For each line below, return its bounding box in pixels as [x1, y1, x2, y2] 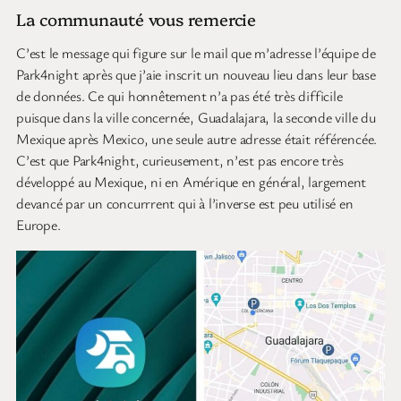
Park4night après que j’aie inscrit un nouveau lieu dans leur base [16, 64, 376, 85]
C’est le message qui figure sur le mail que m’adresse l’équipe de [16, 43, 376, 64]
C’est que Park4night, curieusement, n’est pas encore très [16, 150, 344, 171]
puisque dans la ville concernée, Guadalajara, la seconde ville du [16, 107, 376, 128]
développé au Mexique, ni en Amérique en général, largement [16, 172, 367, 192]
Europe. [16, 215, 61, 235]
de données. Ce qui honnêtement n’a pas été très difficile [16, 86, 343, 107]
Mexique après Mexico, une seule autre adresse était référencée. [16, 129, 378, 149]
